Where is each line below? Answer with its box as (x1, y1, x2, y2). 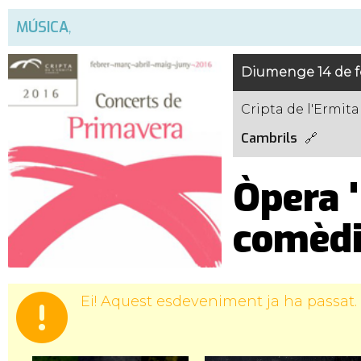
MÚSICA (16, 18, 68, 37)
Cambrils (240, 130, 297, 147)
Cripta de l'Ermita (240, 102, 359, 117)
